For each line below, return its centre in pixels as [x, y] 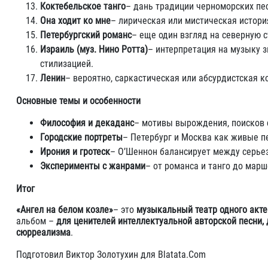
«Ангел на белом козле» [65, 210]
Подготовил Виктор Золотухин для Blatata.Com [111, 255]
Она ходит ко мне [75, 21]
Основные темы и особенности [78, 101]
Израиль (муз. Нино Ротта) [94, 49]
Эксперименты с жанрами [93, 166]
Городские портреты [81, 137]
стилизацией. [67, 64]
